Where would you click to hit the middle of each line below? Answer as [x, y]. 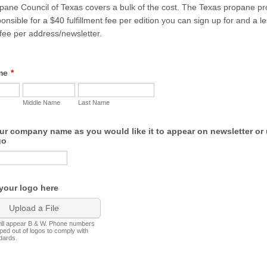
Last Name [94, 103]
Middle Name [41, 103]
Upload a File [34, 208]
